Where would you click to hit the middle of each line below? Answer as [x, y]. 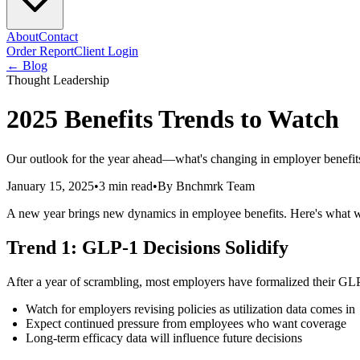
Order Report [40, 51]
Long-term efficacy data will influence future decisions [164, 337]
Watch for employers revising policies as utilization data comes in [190, 309]
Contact [58, 37]
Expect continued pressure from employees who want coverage [186, 323]
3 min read [126, 186]
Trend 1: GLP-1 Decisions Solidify [147, 247]
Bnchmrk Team [215, 186]
